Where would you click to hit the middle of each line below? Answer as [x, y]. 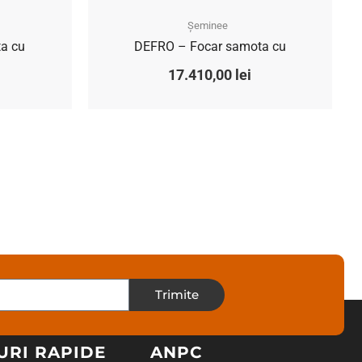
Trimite [177, 295]
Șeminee [208, 25]
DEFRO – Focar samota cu [210, 46]
